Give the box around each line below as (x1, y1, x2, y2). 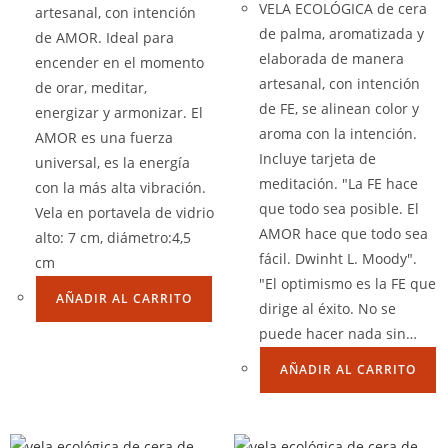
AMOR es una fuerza (35, 128, 173, 147)
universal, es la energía (35, 153, 190, 172)
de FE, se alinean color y (259, 99, 419, 118)
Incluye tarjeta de (259, 149, 376, 168)
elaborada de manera (259, 49, 404, 68)
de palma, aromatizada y (259, 24, 424, 43)
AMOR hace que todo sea (259, 224, 428, 243)
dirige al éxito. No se (259, 299, 396, 318)
